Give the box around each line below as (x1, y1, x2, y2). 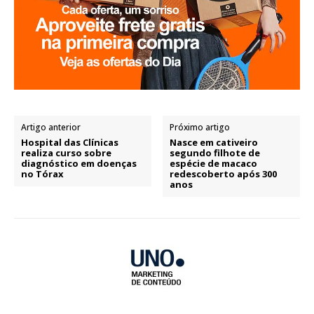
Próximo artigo (170, 121, 231, 133)
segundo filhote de (170, 146, 261, 159)
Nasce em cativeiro (170, 135, 259, 149)
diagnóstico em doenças (21, 156, 137, 170)
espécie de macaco (170, 156, 258, 170)
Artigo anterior (21, 121, 81, 133)
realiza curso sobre (21, 146, 111, 159)
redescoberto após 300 (170, 167, 278, 180)
